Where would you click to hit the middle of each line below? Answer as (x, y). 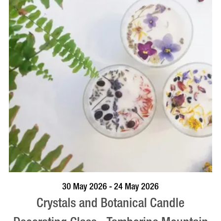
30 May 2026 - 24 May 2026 (110, 186)
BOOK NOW (54, 183)
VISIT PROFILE (161, 183)
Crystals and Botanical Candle (110, 203)
